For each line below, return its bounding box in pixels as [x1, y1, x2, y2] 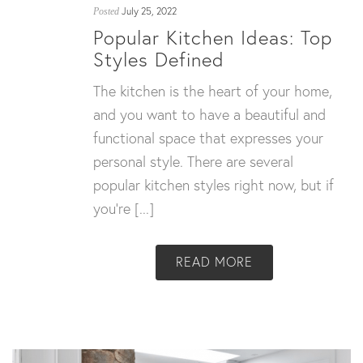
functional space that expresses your [93, 127, 323, 147]
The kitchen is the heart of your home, [93, 80, 332, 100]
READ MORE [175, 252, 253, 270]
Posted [93, 5, 119, 17]
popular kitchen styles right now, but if [93, 174, 334, 194]
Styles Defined [93, 45, 224, 72]
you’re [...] [93, 198, 154, 218]
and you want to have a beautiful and [93, 104, 326, 124]
